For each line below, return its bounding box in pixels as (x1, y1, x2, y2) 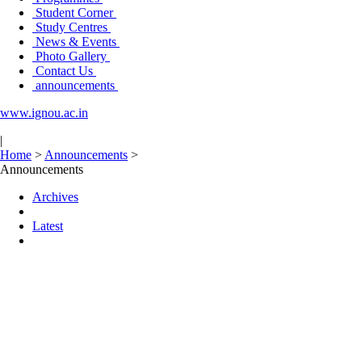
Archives (32, 190, 78, 204)
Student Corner (32, 6, 116, 19)
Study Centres (32, 20, 111, 34)
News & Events (32, 35, 120, 48)
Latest (32, 219, 63, 233)
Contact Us (32, 64, 96, 78)
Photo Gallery (32, 49, 110, 63)
